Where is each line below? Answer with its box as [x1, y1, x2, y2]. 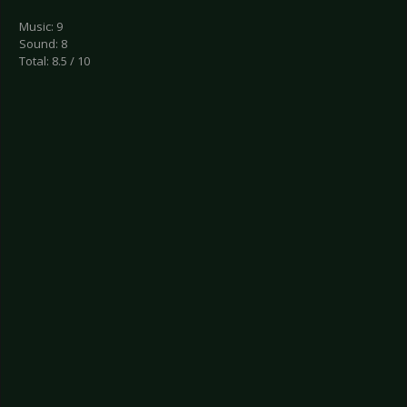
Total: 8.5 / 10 [19, 53, 90, 70]
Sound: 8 [19, 35, 67, 53]
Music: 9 [19, 18, 63, 35]
